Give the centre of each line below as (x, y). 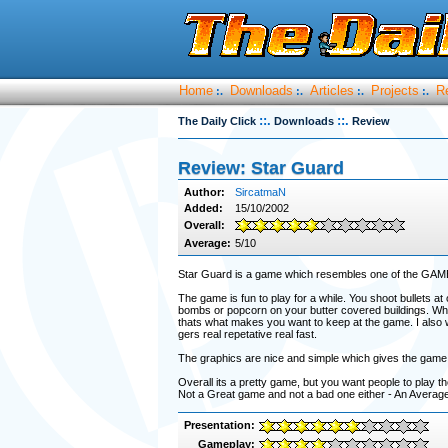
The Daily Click (216, 121)
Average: (207, 243)
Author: (204, 192)
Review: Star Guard (260, 168)
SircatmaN (260, 192)
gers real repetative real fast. (247, 334)
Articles (331, 90)
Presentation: (219, 425)
